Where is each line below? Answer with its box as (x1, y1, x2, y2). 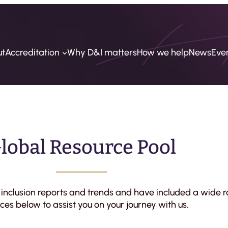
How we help (137, 47, 189, 59)
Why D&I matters (67, 47, 137, 59)
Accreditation (5, 47, 60, 59)
